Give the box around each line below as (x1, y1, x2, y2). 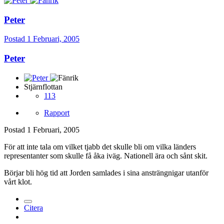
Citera (24, 203, 43, 212)
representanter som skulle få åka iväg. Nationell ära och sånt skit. (4, 151, 207, 160)
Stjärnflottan (24, 82, 62, 91)
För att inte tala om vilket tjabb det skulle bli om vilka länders (4, 142, 196, 151)
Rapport (44, 108, 69, 117)
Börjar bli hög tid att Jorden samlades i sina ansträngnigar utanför (4, 168, 208, 177)
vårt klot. (4, 177, 32, 186)
